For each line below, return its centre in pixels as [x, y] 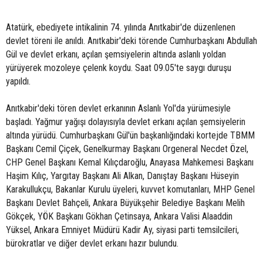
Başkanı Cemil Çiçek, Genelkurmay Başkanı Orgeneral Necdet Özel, [127, 149]
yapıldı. [18, 81]
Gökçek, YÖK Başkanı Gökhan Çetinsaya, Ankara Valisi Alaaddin [119, 216]
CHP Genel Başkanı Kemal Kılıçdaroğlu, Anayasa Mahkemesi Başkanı [130, 162]
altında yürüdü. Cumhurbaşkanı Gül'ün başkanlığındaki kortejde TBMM [130, 135]
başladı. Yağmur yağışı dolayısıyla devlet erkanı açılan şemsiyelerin [126, 122]
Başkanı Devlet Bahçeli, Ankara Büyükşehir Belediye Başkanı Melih [125, 203]
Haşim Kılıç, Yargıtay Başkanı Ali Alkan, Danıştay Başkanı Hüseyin [122, 176]
